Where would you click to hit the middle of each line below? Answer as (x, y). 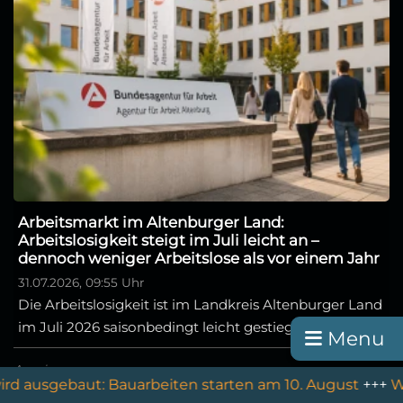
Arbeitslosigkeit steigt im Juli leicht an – (168, 240)
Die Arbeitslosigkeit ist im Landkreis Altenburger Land (200, 304)
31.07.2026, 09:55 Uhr (81, 282)
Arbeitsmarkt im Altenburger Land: (151, 222)
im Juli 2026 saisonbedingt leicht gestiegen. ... (171, 327)
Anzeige (37, 369)
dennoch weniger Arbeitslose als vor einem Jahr (199, 258)
